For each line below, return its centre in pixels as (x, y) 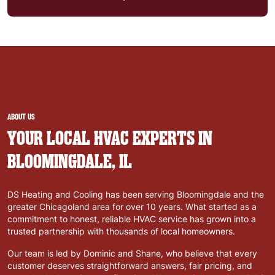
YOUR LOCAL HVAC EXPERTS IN (110, 138)
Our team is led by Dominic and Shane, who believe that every (132, 253)
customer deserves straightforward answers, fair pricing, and (130, 265)
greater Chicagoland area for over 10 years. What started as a (132, 206)
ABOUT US (21, 116)
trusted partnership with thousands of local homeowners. (121, 231)
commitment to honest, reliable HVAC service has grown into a (132, 219)
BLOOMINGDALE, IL (70, 161)
